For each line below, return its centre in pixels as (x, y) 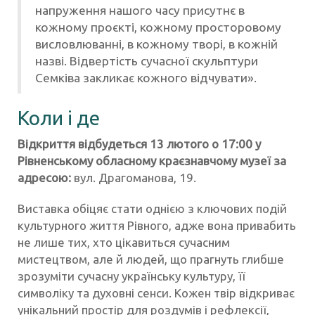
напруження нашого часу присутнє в (140, 11)
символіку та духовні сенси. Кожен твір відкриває (156, 293)
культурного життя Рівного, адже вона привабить (157, 226)
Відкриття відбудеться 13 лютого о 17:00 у (139, 144)
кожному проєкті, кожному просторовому (158, 27)
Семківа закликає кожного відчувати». (146, 78)
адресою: (44, 178)
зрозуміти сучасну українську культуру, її (131, 276)
